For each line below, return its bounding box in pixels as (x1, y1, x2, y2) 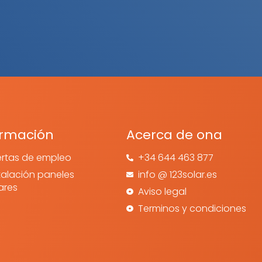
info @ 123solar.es (138, 168, 218, 181)
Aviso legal (138, 185, 187, 198)
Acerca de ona (126, 126, 223, 144)
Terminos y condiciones (138, 202, 247, 215)
